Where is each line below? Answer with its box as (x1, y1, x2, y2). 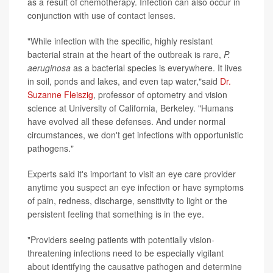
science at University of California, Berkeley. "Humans (27, 102, 233, 115)
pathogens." (27, 142, 74, 155)
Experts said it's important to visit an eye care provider (27, 168, 236, 180)
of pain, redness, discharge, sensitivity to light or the (27, 194, 227, 207)
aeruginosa (27, 62, 71, 74)
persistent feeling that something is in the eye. (27, 208, 204, 221)
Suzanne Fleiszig (27, 88, 93, 101)
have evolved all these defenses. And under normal (27, 115, 225, 128)
